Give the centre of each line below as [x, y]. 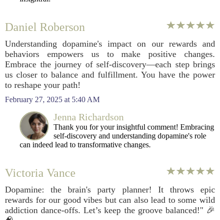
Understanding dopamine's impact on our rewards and [110, 44]
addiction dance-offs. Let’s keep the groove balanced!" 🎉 [110, 210]
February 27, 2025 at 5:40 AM [52, 99]
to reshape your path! [43, 85]
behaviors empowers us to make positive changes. [110, 54]
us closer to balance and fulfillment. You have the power [110, 75]
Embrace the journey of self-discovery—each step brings [110, 64]
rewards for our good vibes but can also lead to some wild [110, 200]
